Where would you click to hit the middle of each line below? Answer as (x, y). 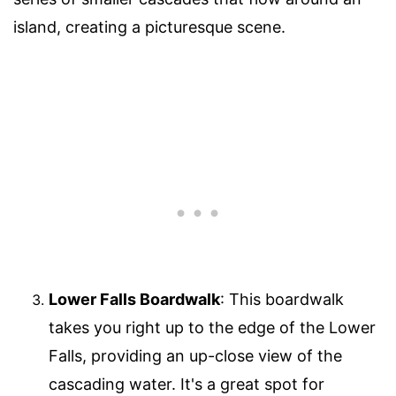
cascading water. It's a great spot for (187, 385)
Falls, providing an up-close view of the (195, 356)
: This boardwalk (282, 300)
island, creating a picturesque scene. (149, 27)
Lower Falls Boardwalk (134, 300)
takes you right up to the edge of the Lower (212, 328)
